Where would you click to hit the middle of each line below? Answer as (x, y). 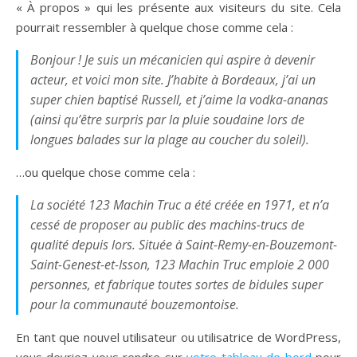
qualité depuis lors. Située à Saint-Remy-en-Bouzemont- (184, 245)
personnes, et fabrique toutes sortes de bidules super (177, 284)
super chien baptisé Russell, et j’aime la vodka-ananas (179, 100)
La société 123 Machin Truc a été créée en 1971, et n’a (180, 205)
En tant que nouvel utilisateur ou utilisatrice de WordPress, (178, 337)
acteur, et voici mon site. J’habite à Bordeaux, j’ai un (173, 80)
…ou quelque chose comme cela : (106, 172)
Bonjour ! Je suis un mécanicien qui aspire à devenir (173, 60)
